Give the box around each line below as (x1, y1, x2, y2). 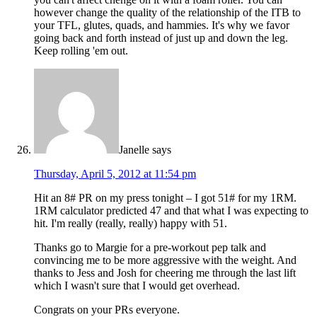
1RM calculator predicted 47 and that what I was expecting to (34, 204, 309, 217)
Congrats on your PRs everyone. (34, 303, 180, 316)
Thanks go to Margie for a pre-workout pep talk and (34, 241, 266, 253)
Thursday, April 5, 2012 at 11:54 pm (34, 167, 196, 180)
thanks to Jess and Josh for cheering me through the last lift (34, 266, 296, 279)
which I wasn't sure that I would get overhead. (34, 279, 240, 292)
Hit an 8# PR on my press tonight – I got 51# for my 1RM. (34, 191, 296, 204)
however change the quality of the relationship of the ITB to (34, 6, 301, 18)
